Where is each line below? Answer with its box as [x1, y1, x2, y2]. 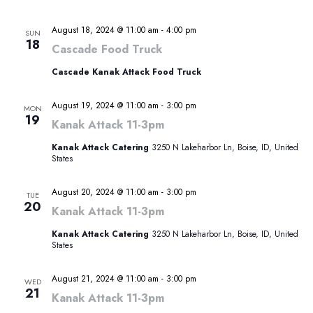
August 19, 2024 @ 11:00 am [51, 99, 159, 112]
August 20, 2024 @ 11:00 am [51, 186, 159, 199]
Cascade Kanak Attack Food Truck [51, 66, 201, 79]
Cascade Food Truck [51, 41, 162, 58]
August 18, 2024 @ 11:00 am [51, 24, 159, 37]
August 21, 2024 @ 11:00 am [51, 272, 159, 286]
